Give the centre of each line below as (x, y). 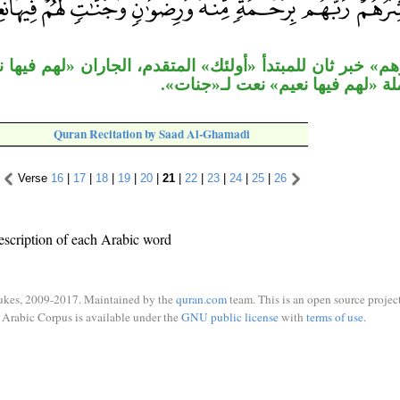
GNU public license (229, 317)
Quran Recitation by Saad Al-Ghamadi (152, 134)
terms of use (334, 317)
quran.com (201, 299)
